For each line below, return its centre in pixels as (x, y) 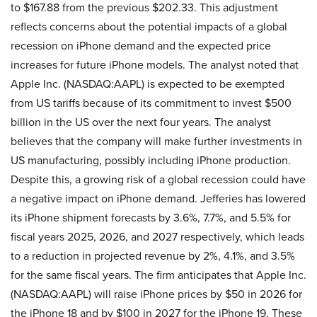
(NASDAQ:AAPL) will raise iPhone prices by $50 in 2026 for (156, 294)
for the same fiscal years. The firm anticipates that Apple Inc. (158, 275)
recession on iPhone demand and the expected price (141, 45)
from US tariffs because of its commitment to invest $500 (151, 103)
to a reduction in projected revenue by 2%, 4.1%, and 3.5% (153, 255)
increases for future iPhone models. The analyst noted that (155, 64)
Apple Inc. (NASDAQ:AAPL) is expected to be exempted (148, 83)
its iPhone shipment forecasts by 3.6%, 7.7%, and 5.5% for (151, 217)
